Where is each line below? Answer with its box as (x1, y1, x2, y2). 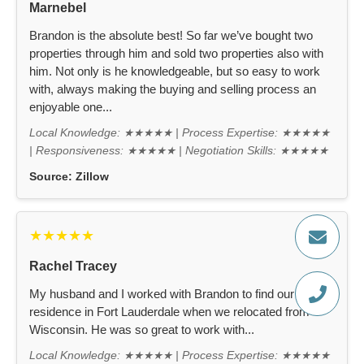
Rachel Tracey (29, 259, 117, 274)
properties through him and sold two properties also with (29, 46, 323, 61)
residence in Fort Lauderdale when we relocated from (29, 305, 310, 319)
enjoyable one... (29, 100, 112, 115)
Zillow (76, 171, 109, 184)
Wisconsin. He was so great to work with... (29, 323, 254, 337)
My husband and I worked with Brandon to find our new (29, 287, 319, 301)
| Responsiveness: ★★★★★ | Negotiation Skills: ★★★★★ (29, 145, 328, 158)
